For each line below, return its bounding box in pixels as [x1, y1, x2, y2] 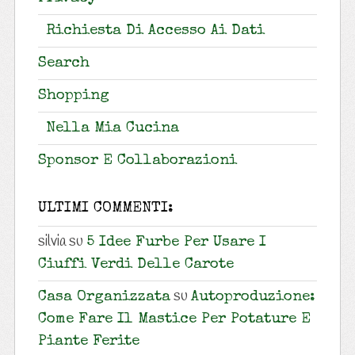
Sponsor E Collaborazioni [37, 154, 237, 170]
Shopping [37, 89, 109, 105]
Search [37, 56, 90, 72]
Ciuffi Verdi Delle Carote [37, 258, 234, 273]
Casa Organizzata [37, 290, 170, 306]
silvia [37, 231, 66, 253]
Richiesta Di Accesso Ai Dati [45, 24, 265, 40]
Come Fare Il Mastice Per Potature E [37, 312, 311, 328]
